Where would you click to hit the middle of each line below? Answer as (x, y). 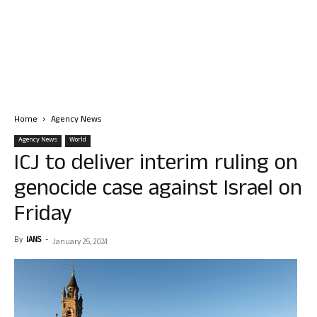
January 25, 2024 (80, 243)
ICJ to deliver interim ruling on (156, 165)
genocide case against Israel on (158, 191)
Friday (43, 216)
